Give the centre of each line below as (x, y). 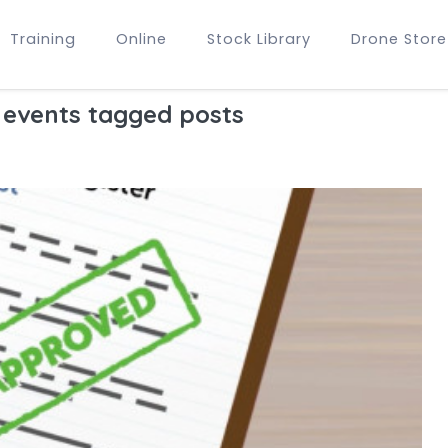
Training (43, 39)
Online (141, 39)
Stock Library (259, 39)
